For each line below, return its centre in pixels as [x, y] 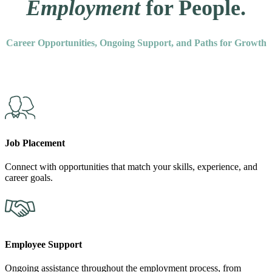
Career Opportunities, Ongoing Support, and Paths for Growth [136, 43]
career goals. [29, 178]
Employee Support [43, 244]
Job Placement [35, 143]
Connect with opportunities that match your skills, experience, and [131, 167]
